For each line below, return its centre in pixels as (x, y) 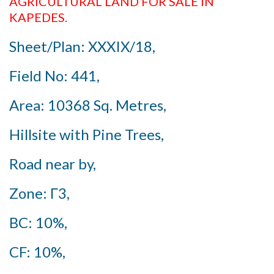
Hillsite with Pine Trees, (87, 134)
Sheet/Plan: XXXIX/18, (82, 46)
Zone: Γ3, (39, 193)
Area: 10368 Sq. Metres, (88, 105)
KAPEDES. (38, 17)
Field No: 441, (54, 76)
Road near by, (53, 164)
